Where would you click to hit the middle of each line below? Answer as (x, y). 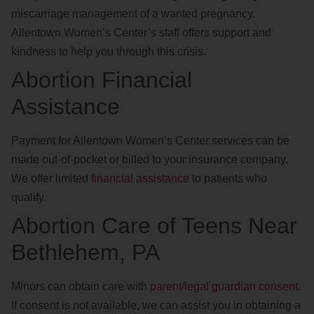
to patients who (228, 179)
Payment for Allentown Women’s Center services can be (150, 141)
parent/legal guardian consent (224, 287)
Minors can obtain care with (81, 287)
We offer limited (51, 179)
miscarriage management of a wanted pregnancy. (133, 14)
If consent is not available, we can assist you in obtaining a (156, 306)
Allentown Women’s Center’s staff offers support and (141, 33)
